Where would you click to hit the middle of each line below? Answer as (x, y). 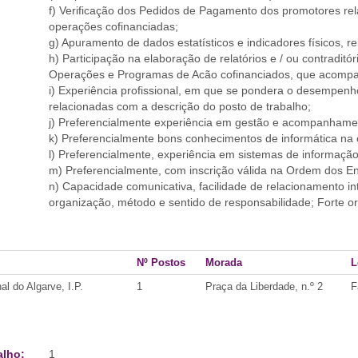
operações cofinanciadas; (113, 26)
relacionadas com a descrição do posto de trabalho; (179, 106)
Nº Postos (161, 263)
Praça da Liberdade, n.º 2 (264, 286)
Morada (224, 263)
